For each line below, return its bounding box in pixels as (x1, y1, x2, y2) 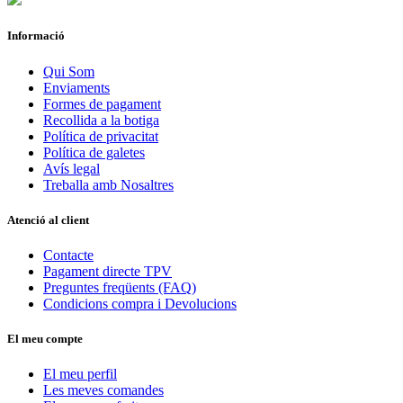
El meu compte (7, 332, 83, 346)
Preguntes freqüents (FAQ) (43, 279, 196, 295)
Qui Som (43, 63, 94, 79)
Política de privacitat (43, 128, 158, 144)
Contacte (43, 246, 94, 263)
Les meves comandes (43, 382, 164, 399)
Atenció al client (7, 212, 89, 227)
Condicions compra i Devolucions (43, 295, 237, 311)
